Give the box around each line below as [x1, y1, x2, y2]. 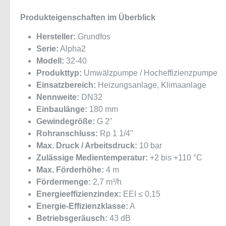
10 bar [137, 141, 162, 150]
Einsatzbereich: [36, 81, 96, 89]
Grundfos [76, 32, 110, 41]
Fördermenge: [36, 178, 91, 186]
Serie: [36, 44, 59, 53]
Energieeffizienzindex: [36, 190, 121, 198]
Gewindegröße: [36, 117, 95, 126]
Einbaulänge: [36, 105, 87, 114]
